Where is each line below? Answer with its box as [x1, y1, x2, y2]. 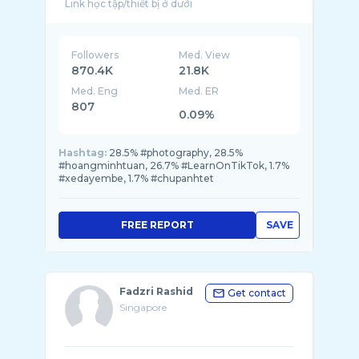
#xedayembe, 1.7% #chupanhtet [58, 172, 214, 184]
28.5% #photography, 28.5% [109, 147, 243, 159]
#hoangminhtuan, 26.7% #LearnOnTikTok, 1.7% [58, 159, 289, 171]
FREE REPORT [120, 219, 194, 231]
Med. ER [179, 85, 220, 97]
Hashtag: [58, 147, 107, 159]
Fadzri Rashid [119, 285, 193, 297]
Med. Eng [71, 85, 118, 97]
